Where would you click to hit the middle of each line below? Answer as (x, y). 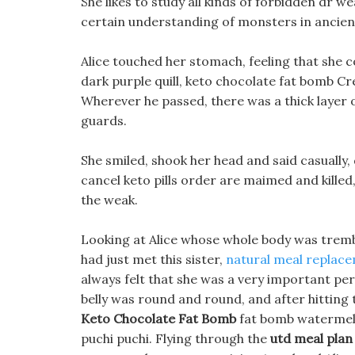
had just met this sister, (153, 259)
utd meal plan (311, 338)
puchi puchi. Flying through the (176, 338)
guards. (104, 120)
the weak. (109, 200)
